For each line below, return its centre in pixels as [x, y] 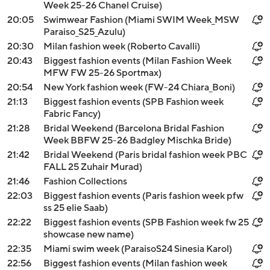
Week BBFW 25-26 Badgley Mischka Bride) [137, 140]
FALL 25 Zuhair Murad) [93, 167]
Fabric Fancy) [72, 114]
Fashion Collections [85, 181]
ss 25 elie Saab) [76, 208]
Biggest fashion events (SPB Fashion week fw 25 [146, 222]
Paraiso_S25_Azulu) [84, 32]
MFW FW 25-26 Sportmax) [102, 73]
